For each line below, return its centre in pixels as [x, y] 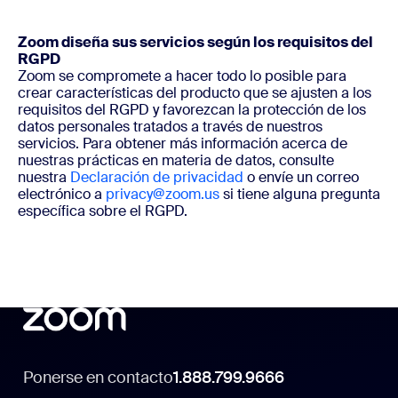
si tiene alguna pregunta [300, 194]
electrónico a [62, 194]
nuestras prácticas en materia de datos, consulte [176, 160]
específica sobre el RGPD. [103, 211]
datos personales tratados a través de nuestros [170, 127]
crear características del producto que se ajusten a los [195, 93]
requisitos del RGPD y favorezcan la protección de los [192, 110]
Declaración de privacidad [157, 177]
